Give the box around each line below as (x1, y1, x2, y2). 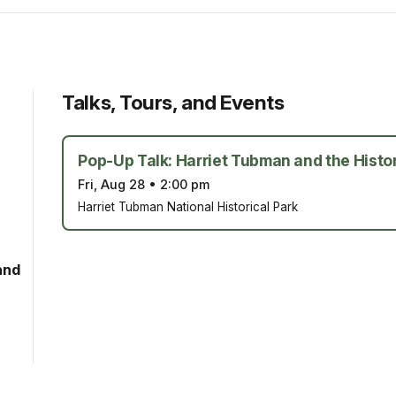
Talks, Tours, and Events (62, 90, 285, 115)
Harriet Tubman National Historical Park (78, 200, 299, 215)
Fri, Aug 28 (78, 177, 146, 194)
